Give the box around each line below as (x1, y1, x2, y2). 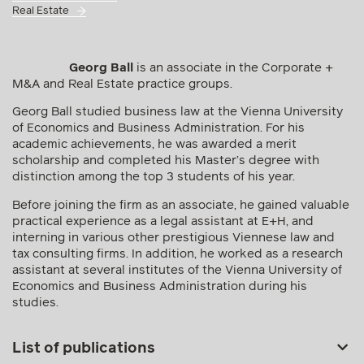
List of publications (12, 341, 155, 357)
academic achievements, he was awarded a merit (12, 138, 297, 151)
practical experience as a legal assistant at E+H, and (12, 214, 314, 227)
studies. (12, 296, 58, 309)
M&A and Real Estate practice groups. (12, 78, 232, 90)
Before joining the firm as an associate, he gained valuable (12, 198, 349, 211)
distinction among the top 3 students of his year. (12, 171, 295, 184)
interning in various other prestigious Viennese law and (12, 231, 335, 244)
